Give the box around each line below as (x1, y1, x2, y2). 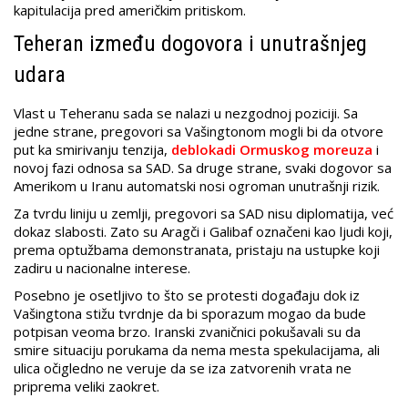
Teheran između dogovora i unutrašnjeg (14, 31, 367, 57)
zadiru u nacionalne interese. (14, 259, 190, 278)
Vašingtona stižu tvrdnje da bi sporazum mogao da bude (14, 304, 366, 323)
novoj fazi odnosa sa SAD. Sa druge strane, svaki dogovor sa (14, 158, 392, 178)
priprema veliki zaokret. (14, 377, 159, 396)
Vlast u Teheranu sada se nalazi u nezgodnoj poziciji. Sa (14, 104, 358, 123)
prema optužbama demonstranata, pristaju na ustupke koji (14, 240, 380, 260)
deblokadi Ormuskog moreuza (171, 140, 372, 159)
